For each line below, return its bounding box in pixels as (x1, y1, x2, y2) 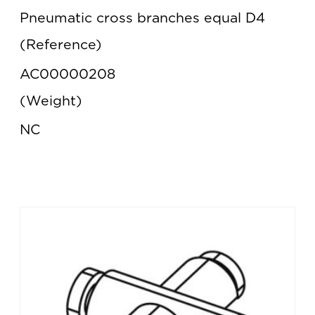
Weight (26, 94, 76, 108)
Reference (26, 37, 96, 52)
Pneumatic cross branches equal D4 (20, 11, 265, 25)
